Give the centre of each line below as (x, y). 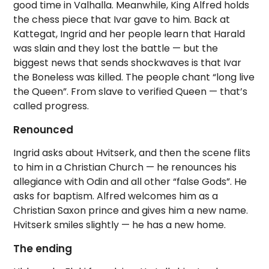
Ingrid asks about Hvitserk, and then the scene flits (132, 153)
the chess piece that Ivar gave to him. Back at (122, 20)
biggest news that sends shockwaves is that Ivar (128, 63)
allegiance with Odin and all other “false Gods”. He (130, 182)
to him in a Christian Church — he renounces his (125, 168)
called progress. (51, 106)
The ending (43, 249)
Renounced (44, 130)
